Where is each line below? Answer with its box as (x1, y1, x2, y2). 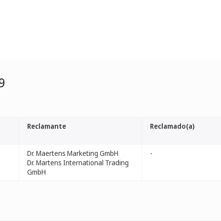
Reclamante (27, 121, 66, 131)
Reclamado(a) (150, 121, 194, 131)
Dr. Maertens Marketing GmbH (27, 148, 118, 158)
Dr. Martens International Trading (27, 158, 129, 167)
